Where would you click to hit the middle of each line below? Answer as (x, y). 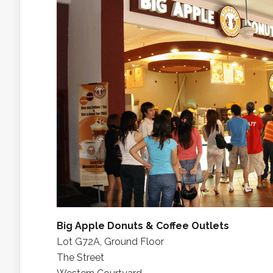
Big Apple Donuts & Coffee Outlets (143, 226)
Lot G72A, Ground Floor (110, 242)
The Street (80, 257)
